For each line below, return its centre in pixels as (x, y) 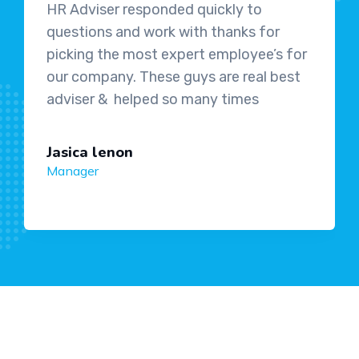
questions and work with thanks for (163, 32)
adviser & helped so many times (153, 99)
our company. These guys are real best (173, 77)
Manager (73, 170)
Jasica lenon (90, 152)
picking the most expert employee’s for (177, 54)
